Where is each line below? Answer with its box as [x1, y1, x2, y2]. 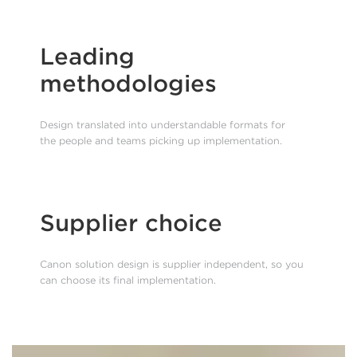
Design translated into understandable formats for [39, 119, 285, 131]
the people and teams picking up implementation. [39, 135, 282, 147]
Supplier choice [39, 210, 222, 237]
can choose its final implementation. [39, 274, 216, 286]
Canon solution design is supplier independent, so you [39, 258, 304, 270]
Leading [39, 43, 135, 70]
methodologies [39, 70, 217, 97]
